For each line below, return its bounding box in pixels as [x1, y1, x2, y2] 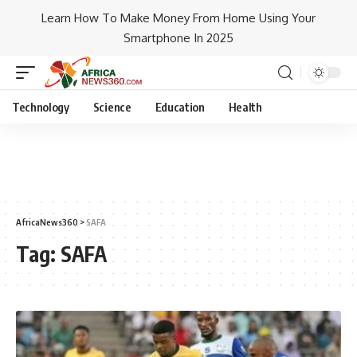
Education [155, 100, 205, 114]
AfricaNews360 [16, 217, 78, 227]
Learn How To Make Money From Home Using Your [41, 10, 316, 25]
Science [92, 100, 131, 114]
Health [228, 100, 262, 114]
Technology [12, 100, 69, 114]
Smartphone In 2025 [124, 30, 233, 45]
